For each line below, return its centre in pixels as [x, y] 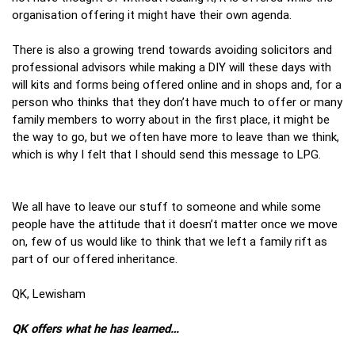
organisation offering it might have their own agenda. [153, 14]
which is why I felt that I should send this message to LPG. [168, 154]
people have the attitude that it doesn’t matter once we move [175, 223]
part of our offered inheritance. [99, 258]
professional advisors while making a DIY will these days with [172, 67]
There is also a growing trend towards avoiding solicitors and [172, 49]
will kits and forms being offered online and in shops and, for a [177, 84]
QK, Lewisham [50, 293]
